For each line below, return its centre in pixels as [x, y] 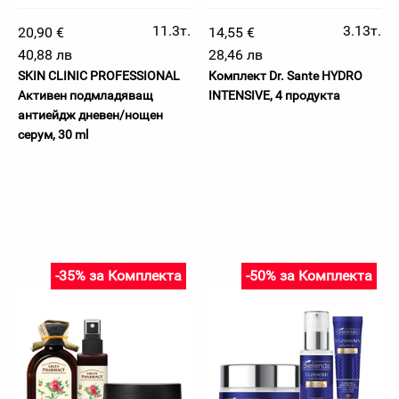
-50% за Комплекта [309, 276]
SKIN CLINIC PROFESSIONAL [99, 76]
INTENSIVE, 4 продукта [274, 95]
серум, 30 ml [53, 134]
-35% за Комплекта [118, 276]
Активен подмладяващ [85, 95]
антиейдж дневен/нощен [90, 115]
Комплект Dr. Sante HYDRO [285, 76]
